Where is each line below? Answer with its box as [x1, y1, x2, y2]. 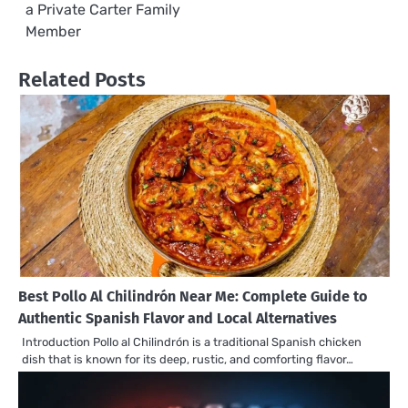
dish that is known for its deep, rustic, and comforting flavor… [22, 352, 353, 366]
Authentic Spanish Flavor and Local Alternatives [18, 309, 337, 327]
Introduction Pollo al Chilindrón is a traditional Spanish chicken [22, 334, 362, 349]
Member [25, 22, 81, 40]
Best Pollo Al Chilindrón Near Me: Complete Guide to [18, 287, 367, 305]
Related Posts [18, 66, 146, 92]
